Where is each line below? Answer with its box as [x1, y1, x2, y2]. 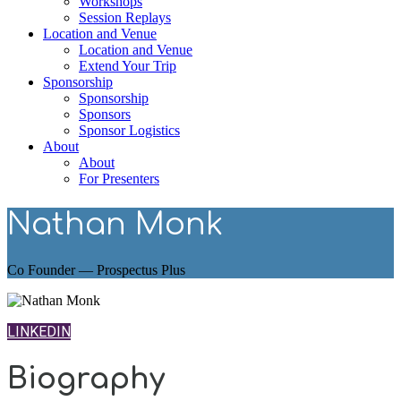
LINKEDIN [7, 322, 71, 340]
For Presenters [79, 171, 159, 186]
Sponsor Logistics [79, 123, 180, 138]
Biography [7, 363, 165, 396]
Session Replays [79, 10, 171, 25]
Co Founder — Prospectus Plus [7, 261, 185, 277]
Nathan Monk [7, 207, 223, 242]
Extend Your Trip [79, 58, 176, 73]
